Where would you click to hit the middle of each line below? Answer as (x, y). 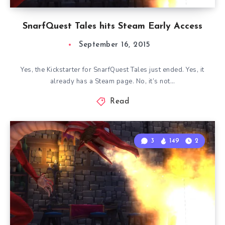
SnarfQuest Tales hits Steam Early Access (113, 26)
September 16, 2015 (115, 45)
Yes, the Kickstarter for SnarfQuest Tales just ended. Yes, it (113, 70)
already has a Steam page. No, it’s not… (113, 81)
